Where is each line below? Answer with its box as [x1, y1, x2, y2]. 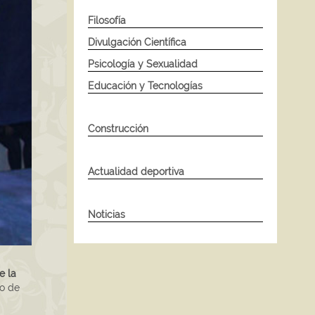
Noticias [87, 208, 125, 220]
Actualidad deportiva [87, 165, 184, 177]
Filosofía [87, 14, 126, 26]
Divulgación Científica [87, 36, 186, 48]
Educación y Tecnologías [87, 79, 202, 91]
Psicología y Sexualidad [87, 58, 198, 70]
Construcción [87, 122, 148, 134]
